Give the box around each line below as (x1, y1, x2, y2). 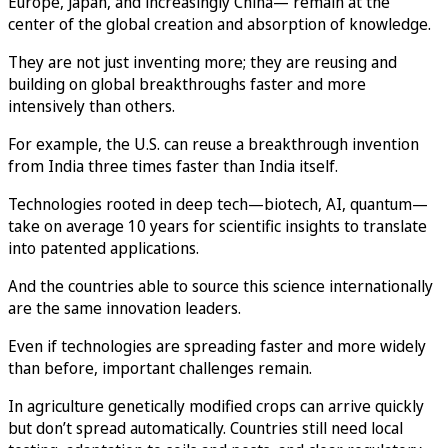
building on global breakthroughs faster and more (8, 72, 366, 95)
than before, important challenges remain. (8, 356, 312, 379)
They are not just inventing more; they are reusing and (8, 50, 397, 73)
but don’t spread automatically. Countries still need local (8, 416, 403, 439)
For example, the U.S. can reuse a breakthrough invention (8, 132, 419, 155)
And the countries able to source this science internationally (8, 274, 433, 297)
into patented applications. (8, 236, 199, 259)
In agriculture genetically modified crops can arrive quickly (8, 394, 424, 417)
